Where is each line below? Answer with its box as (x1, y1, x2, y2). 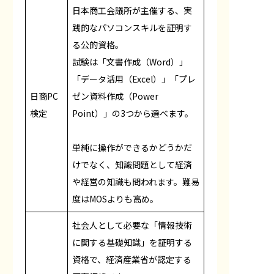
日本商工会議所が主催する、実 (72, 4, 192, 17)
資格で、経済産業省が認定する (72, 253, 191, 265)
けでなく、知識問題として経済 (72, 158, 192, 171)
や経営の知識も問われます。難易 (72, 175, 199, 188)
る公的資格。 (72, 38, 124, 51)
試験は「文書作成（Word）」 (72, 55, 188, 68)
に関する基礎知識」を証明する (72, 235, 192, 248)
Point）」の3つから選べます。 (72, 106, 193, 119)
